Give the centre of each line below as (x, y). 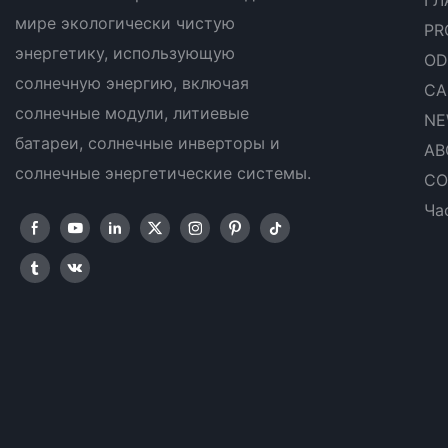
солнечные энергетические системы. (163, 172)
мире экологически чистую (125, 22)
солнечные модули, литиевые (132, 112)
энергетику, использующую (125, 52)
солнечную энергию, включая (132, 82)
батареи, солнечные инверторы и (147, 142)
